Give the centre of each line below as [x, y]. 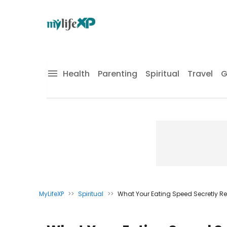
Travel [200, 74]
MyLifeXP [51, 194]
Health [76, 74]
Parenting [118, 74]
